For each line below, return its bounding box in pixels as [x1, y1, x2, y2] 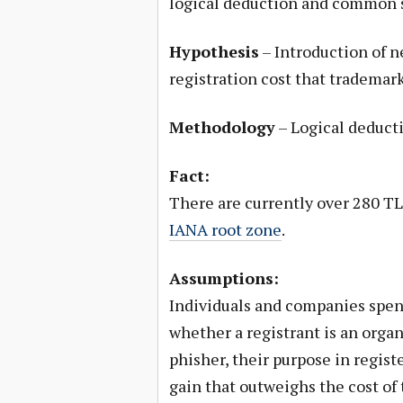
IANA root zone [168, 219, 282, 240]
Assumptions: [168, 267, 279, 289]
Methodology [168, 116, 275, 138]
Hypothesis [168, 40, 259, 62]
